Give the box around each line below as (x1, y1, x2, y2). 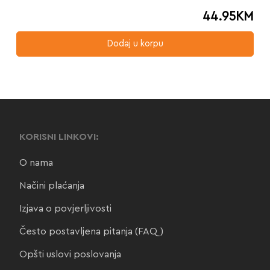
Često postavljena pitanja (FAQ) (19, 227, 163, 236)
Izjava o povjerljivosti (19, 204, 111, 213)
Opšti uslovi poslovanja (19, 250, 121, 259)
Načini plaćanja (19, 181, 84, 190)
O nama (19, 158, 53, 168)
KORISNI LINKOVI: (19, 132, 99, 142)
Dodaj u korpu (106, 39, 163, 48)
